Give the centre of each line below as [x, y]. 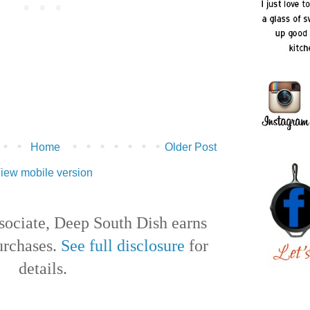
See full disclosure [123, 245]
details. [43, 268]
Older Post [191, 147]
